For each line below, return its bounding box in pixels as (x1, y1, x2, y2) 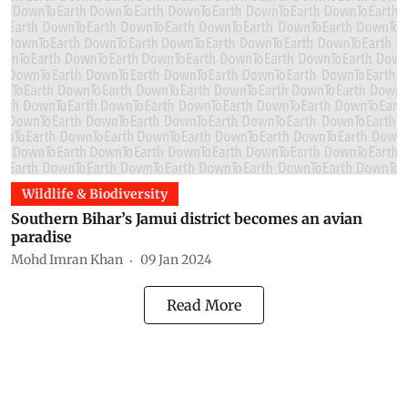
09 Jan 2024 (140, 251, 212, 268)
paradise (11, 227, 72, 246)
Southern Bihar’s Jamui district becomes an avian (11, 209, 362, 228)
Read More (167, 295, 241, 314)
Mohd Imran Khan (11, 251, 123, 268)
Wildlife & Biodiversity (22, 185, 168, 202)
